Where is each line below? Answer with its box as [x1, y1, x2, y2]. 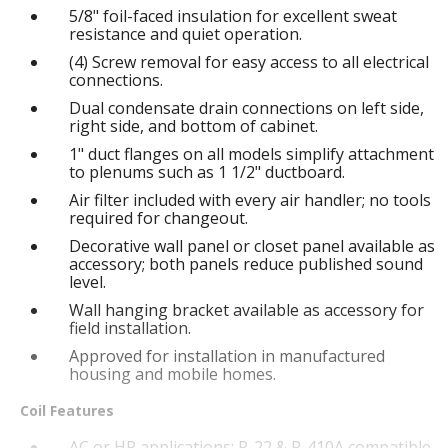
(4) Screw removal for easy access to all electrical [69, 51, 430, 74]
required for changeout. [69, 207, 249, 230]
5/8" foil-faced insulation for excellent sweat [69, 5, 398, 28]
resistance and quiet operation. [69, 23, 303, 46]
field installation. [69, 317, 192, 340]
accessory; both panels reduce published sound [69, 253, 424, 276]
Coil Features [20, 401, 115, 421]
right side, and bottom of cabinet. [69, 115, 319, 138]
